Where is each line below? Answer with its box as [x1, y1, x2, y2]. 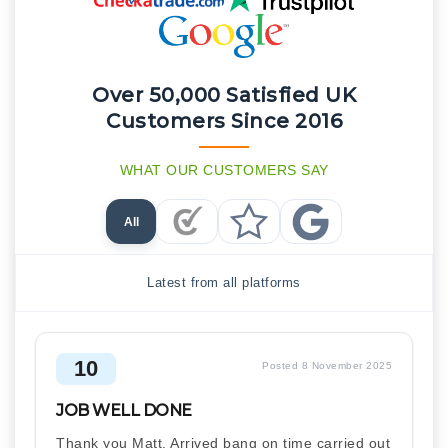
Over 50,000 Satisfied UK [92, 83, 356, 108]
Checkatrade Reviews [185, 225, 333, 242]
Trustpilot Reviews [247, 225, 375, 242]
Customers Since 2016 [106, 109, 342, 134]
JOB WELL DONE [56, 401, 192, 421]
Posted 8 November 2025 [262, 360, 392, 372]
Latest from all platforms [147, 275, 301, 291]
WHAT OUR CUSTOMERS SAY [119, 162, 329, 179]
